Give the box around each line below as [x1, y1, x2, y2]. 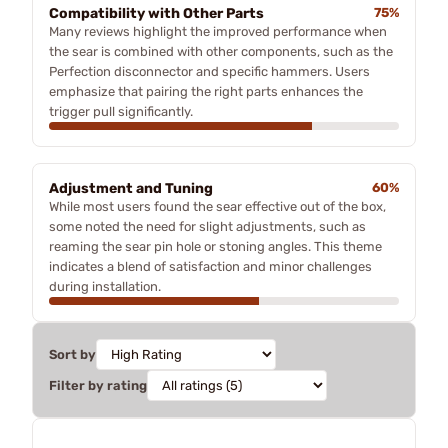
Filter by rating [49, 377, 147, 393]
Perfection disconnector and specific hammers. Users [49, 63, 370, 79]
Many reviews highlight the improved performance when [49, 23, 387, 39]
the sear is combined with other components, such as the [49, 43, 393, 59]
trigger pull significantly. [49, 103, 193, 119]
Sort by [49, 346, 96, 362]
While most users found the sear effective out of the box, [49, 198, 386, 214]
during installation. [49, 278, 161, 294]
